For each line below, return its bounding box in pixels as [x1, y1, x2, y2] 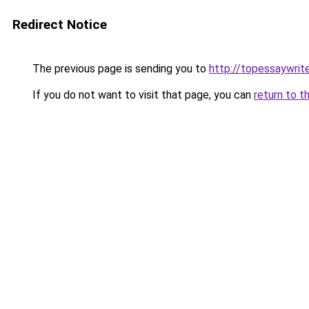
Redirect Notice [12, 17, 107, 32]
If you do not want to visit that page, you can [30, 88, 254, 101]
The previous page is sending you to [30, 62, 209, 75]
